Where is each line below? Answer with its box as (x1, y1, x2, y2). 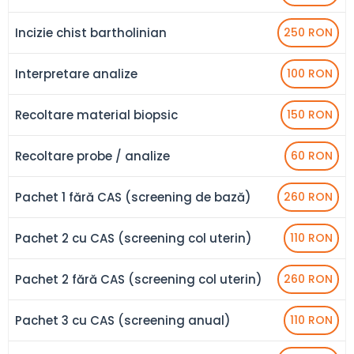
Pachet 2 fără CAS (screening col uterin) (15, 270, 262, 288)
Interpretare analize (15, 65, 137, 82)
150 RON (287, 107, 333, 122)
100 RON (287, 66, 333, 81)
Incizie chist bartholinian (15, 24, 167, 41)
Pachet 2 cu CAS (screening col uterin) (15, 229, 252, 247)
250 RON (284, 24, 333, 40)
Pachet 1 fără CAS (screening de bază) (15, 188, 251, 205)
